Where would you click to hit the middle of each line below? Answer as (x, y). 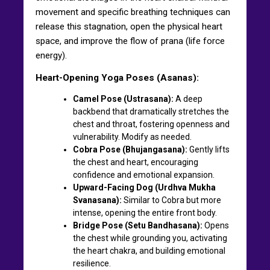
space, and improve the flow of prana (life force (130, 41)
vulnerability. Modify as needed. (132, 137)
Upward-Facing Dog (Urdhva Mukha (144, 187)
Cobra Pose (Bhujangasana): (130, 149)
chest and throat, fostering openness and (151, 124)
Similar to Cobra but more (171, 200)
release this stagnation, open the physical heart (129, 26)
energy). (51, 55)
